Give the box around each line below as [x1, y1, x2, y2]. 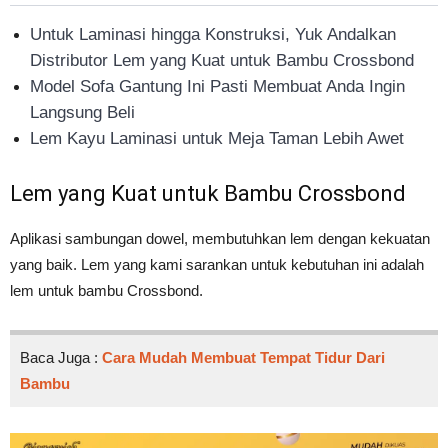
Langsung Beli [30, 103, 135, 123]
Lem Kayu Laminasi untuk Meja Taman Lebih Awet [30, 129, 404, 149]
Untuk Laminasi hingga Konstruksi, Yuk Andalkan [30, 25, 396, 45]
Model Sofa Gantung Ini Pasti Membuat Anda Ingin [30, 77, 405, 97]
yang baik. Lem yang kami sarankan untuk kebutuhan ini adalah [10, 256, 424, 274]
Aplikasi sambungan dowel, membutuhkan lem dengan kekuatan [10, 230, 430, 248]
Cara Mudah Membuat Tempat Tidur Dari [102, 349, 385, 367]
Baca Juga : [20, 349, 102, 367]
